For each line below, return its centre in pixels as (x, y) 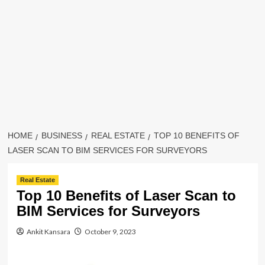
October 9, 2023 (110, 232)
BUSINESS (62, 135)
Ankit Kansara (48, 232)
